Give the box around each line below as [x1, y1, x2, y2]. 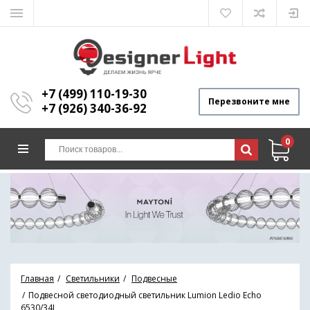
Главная [21, 272, 54, 284]
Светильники [66, 272, 120, 284]
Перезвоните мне [208, 95, 290, 107]
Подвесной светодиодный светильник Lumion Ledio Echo [28, 289, 262, 301]
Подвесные [131, 272, 177, 284]
